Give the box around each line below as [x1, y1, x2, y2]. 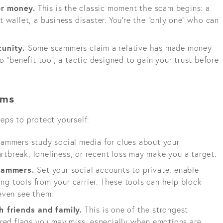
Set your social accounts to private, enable [37, 164, 199, 175]
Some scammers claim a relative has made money [27, 42, 212, 53]
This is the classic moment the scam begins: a [35, 2, 210, 13]
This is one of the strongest [82, 204, 189, 215]
